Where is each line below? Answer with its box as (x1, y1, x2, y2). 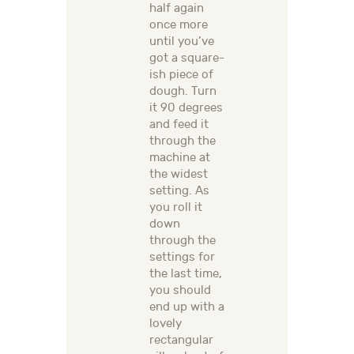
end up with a (149, 300, 224, 314)
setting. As (149, 184, 209, 198)
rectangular (149, 333, 213, 348)
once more (149, 18, 208, 32)
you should (149, 284, 211, 298)
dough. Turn (149, 85, 217, 99)
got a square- (149, 51, 224, 66)
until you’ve (149, 35, 214, 49)
